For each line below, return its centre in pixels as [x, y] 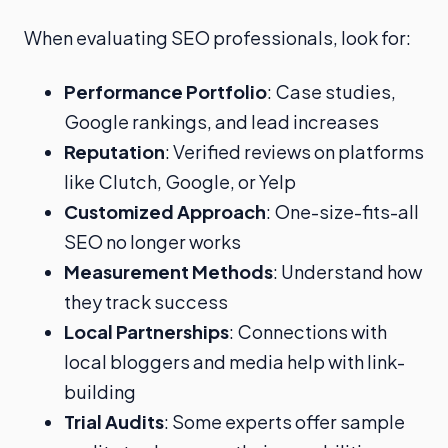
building [100, 392]
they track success [146, 302]
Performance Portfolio [165, 92]
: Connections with [308, 332]
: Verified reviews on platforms [294, 152]
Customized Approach [165, 212]
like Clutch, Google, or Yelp [180, 182]
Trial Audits [114, 422]
